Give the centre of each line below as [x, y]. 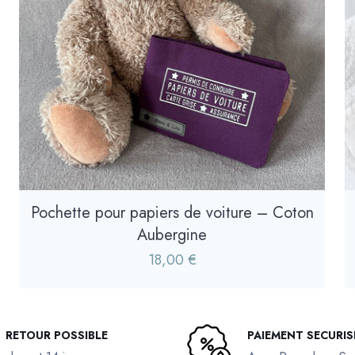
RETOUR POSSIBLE [57, 335]
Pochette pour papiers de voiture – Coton [172, 212]
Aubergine [172, 235]
